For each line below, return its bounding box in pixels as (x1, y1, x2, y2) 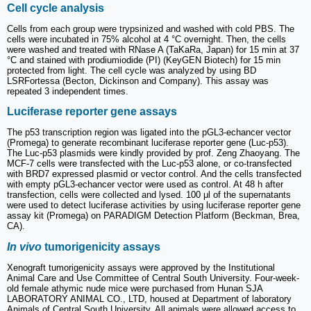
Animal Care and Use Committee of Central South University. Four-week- (7, 272, 299, 283)
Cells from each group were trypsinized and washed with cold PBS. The (7, 23, 294, 34)
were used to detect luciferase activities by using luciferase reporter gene (7, 200, 301, 211)
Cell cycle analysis (7, 1, 104, 14)
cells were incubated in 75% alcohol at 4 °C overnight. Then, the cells (7, 33, 286, 44)
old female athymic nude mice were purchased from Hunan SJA (7, 283, 262, 294)
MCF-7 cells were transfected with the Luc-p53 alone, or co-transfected (7, 158, 292, 169)
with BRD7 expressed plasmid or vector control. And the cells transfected (7, 169, 301, 180)
